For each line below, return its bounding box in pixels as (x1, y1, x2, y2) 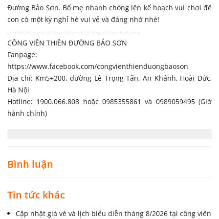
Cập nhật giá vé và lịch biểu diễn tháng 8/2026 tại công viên (16, 208, 211, 218)
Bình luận (7, 157, 53, 171)
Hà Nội (7, 85, 29, 94)
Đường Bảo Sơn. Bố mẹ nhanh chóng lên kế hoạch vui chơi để (7, 2, 212, 12)
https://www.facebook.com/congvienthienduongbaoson (7, 61, 188, 71)
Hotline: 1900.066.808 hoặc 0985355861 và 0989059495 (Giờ (7, 96, 212, 106)
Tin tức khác (7, 188, 65, 201)
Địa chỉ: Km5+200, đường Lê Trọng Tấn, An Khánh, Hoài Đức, (7, 73, 212, 83)
